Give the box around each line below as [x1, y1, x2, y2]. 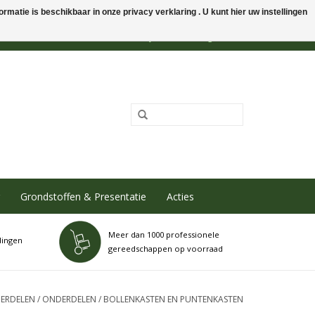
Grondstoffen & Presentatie [20, 189, 146, 203]
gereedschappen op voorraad [108, 243, 223, 254]
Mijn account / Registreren [139, 31, 243, 43]
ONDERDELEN [42, 293, 96, 305]
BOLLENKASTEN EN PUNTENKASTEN [103, 293, 243, 305]
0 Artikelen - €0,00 [34, 31, 109, 43]
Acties [166, 189, 194, 203]
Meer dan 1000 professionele [108, 229, 219, 240]
